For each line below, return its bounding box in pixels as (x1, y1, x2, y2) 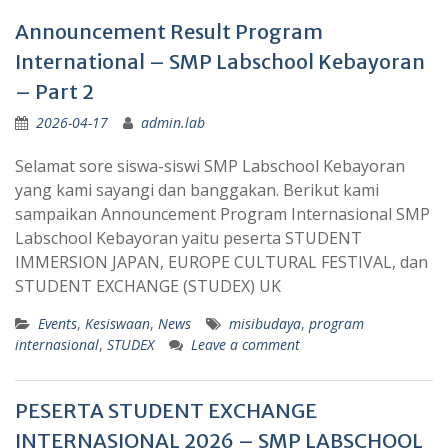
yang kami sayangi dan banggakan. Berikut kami (15, 179, 379, 202)
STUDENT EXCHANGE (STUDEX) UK (15, 275, 281, 298)
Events (38, 314, 77, 334)
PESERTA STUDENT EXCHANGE (15, 398, 317, 424)
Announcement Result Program (15, 19, 323, 45)
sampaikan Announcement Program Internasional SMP (15, 203, 430, 226)
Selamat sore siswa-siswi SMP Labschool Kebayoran (15, 155, 405, 178)
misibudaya (229, 314, 301, 334)
